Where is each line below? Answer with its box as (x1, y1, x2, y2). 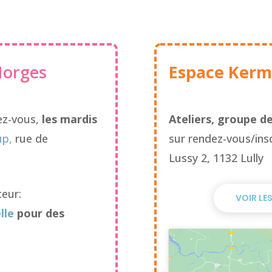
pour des (14, 205, 65, 220)
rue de (12, 131, 49, 146)
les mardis (42, 111, 98, 126)
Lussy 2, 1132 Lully (168, 150, 263, 165)
